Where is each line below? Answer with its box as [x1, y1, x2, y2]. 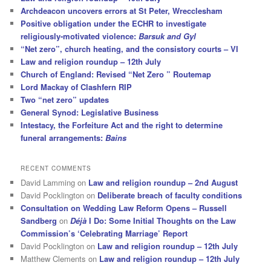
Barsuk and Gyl [139, 30, 197, 42]
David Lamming [21, 176, 76, 188]
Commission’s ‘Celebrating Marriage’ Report [21, 227, 188, 239]
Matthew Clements [21, 252, 87, 264]
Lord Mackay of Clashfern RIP [21, 81, 132, 93]
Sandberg [21, 214, 57, 226]
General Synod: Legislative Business [21, 106, 159, 119]
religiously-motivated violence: [21, 30, 139, 42]
